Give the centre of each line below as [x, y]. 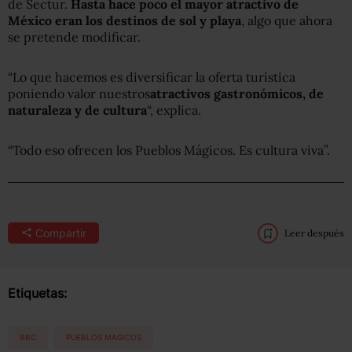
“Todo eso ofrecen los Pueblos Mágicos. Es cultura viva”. [169, 150]
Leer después [314, 233]
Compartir [60, 233]
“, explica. [174, 110]
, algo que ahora [287, 20]
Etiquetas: [37, 293]
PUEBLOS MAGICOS [104, 337]
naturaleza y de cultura [77, 110]
